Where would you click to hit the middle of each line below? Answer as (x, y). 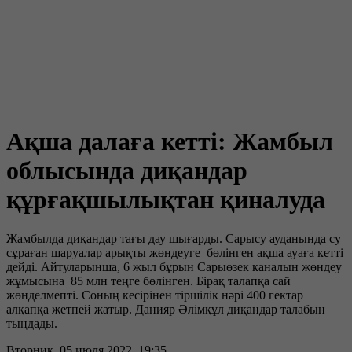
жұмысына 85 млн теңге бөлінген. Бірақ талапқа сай (148, 280)
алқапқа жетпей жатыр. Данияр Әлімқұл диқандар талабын (166, 309)
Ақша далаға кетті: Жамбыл (170, 142)
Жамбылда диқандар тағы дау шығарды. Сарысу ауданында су (174, 238)
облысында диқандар (127, 171)
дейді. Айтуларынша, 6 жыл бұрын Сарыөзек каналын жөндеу (174, 266)
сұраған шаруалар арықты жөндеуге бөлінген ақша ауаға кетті (175, 252)
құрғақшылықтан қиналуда (166, 200)
